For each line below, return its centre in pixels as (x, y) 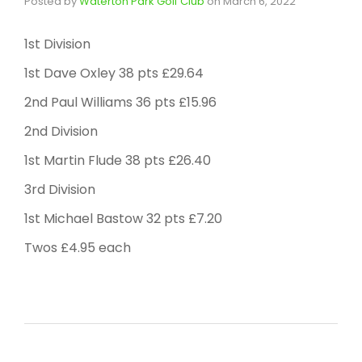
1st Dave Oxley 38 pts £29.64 (114, 74)
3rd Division (60, 190)
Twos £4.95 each (78, 248)
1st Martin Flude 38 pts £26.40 (118, 161)
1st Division (57, 44)
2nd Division (61, 132)
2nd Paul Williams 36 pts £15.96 (120, 103)
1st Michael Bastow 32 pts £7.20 (123, 219)
